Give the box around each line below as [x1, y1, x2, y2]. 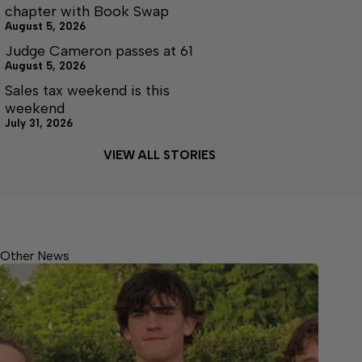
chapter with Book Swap [5, 2, 169, 21]
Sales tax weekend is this [5, 82, 170, 100]
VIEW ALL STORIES [103, 148, 216, 163]
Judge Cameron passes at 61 [5, 42, 193, 61]
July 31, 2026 [5, 117, 73, 130]
